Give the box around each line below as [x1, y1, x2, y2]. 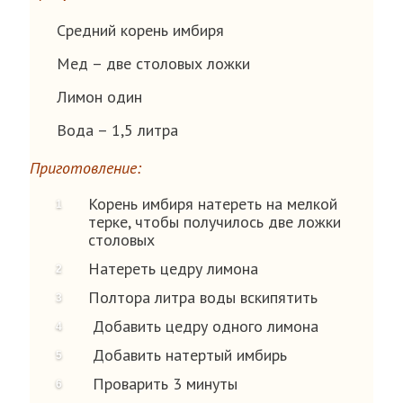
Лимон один [57, 86, 142, 107]
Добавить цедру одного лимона [88, 316, 318, 336]
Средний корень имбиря [57, 20, 224, 40]
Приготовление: [30, 157, 141, 178]
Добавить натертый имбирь [88, 345, 287, 365]
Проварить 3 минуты [88, 373, 237, 394]
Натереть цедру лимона [88, 258, 258, 279]
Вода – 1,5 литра [57, 120, 178, 140]
